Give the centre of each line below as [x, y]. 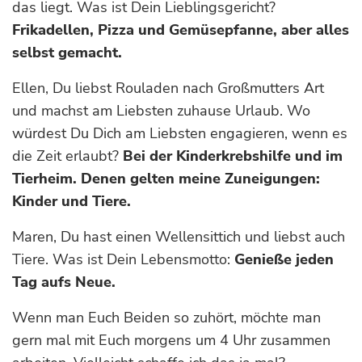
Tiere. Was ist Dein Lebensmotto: [123, 259]
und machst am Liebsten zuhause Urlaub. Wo [161, 111]
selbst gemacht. [69, 53]
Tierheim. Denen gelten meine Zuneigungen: [166, 179]
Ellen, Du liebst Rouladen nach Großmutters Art [168, 88]
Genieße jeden [284, 259]
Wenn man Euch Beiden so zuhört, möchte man [166, 318]
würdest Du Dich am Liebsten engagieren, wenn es [180, 133]
